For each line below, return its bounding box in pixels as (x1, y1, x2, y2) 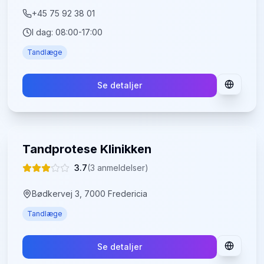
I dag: (32, 27, 56, 37)
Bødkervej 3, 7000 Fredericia (32, 189, 148, 199)
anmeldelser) (95, 163, 149, 173)
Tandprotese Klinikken (22, 142, 152, 156)
